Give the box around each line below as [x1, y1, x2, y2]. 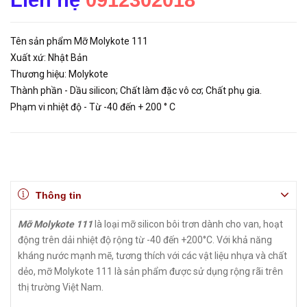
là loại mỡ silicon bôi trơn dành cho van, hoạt [93, 219, 283, 230]
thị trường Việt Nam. [18, 282, 103, 293]
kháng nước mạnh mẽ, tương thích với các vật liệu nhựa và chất [18, 250, 287, 261]
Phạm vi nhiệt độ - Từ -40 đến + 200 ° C [10, 101, 175, 112]
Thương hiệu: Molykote [10, 69, 108, 79]
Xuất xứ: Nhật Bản [10, 52, 88, 63]
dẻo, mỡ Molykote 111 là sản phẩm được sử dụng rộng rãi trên [18, 266, 283, 277]
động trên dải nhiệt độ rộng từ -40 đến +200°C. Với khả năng [18, 234, 272, 245]
